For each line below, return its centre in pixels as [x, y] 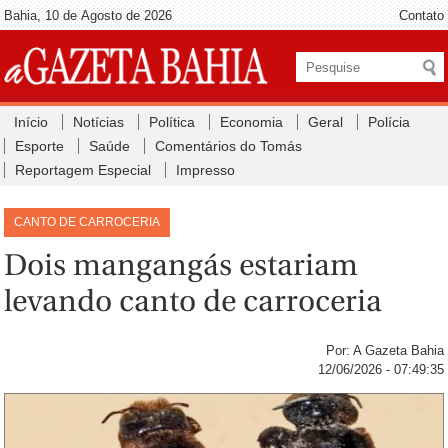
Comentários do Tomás [229, 146]
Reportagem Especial [83, 170]
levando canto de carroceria [193, 300]
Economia [252, 122]
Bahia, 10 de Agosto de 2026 [88, 15]
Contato [421, 15]
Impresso [206, 170]
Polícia [389, 122]
